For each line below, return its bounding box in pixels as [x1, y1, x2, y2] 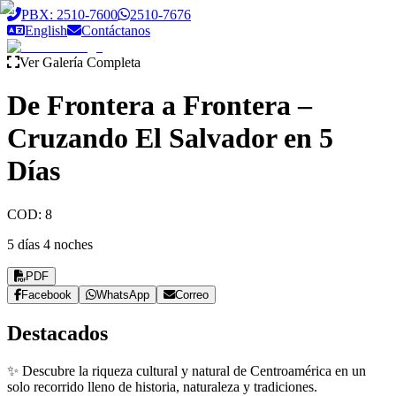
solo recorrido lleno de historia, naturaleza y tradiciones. [7, 378, 317, 394]
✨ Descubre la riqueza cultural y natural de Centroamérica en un [7, 362, 366, 378]
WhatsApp [96, 287, 149, 301]
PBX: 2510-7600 [21, 7, 118, 22]
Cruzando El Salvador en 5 [7, 122, 333, 155]
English [25, 23, 67, 38]
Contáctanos [81, 23, 150, 38]
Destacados [7, 321, 108, 345]
